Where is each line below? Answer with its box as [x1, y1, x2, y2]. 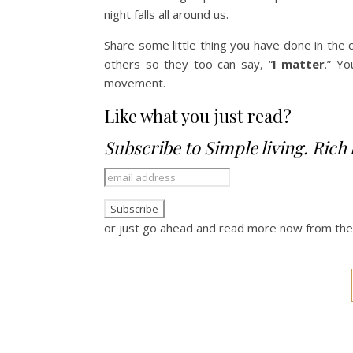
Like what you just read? [104, 104, 292, 128]
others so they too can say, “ [104, 56, 273, 72]
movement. [104, 75, 165, 91]
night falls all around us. [104, 6, 229, 22]
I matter [272, 56, 325, 72]
